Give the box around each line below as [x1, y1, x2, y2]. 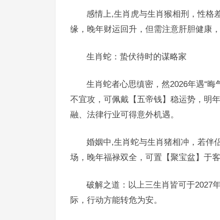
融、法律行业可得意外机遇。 [70, 110, 179, 119]
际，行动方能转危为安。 [70, 195, 162, 204]
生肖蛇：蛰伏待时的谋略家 [86, 52, 187, 61]
